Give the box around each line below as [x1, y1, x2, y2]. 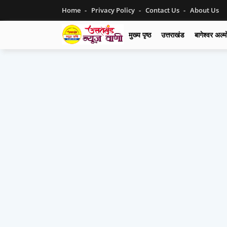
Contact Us [145, 6, 181, 15]
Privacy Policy [91, 6, 136, 15]
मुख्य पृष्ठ [128, 30, 151, 40]
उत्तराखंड [161, 30, 184, 40]
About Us [190, 6, 219, 15]
